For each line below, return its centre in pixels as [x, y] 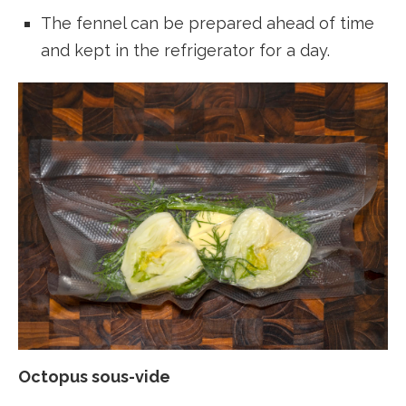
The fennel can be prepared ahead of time [208, 24]
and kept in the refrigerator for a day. [185, 51]
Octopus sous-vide [94, 376]
